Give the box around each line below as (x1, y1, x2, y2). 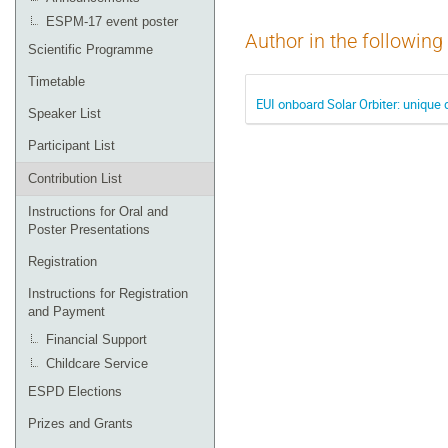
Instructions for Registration (28, 286, 188, 301)
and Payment (28, 304, 105, 319)
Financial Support (46, 332, 147, 347)
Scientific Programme (28, 42, 153, 57)
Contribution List (28, 171, 122, 186)
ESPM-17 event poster (46, 14, 178, 29)
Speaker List (28, 106, 101, 121)
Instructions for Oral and (28, 204, 168, 219)
